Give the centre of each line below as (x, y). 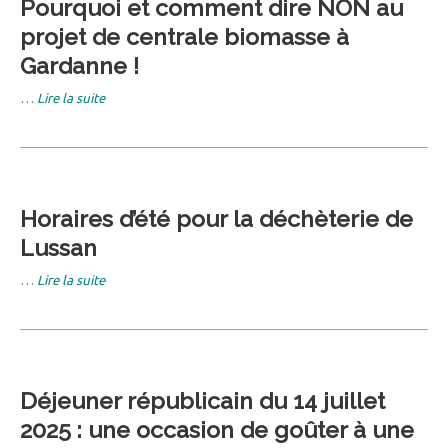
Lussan (58, 247)
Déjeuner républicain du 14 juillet (202, 400)
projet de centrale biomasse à (184, 36)
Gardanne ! (79, 65)
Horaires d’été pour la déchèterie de (216, 218)
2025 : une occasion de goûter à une (217, 429)
